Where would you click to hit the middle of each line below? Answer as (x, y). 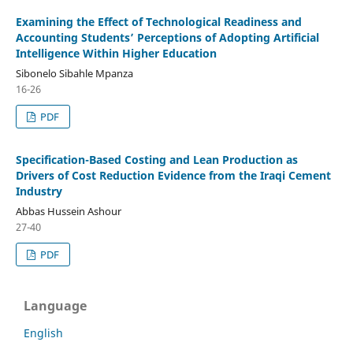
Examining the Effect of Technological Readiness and (158, 21)
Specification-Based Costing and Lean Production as (156, 159)
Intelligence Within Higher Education (116, 53)
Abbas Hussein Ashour (68, 211)
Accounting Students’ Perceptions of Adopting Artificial (167, 37)
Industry (39, 191)
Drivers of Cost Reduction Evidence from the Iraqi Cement (173, 175)
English (43, 333)
